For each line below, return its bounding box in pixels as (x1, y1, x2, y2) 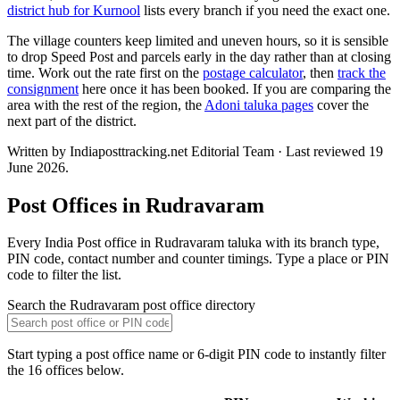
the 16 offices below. (7, 362, 124, 379)
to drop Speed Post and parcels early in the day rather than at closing (7, 48, 391, 64)
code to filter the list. (7, 267, 121, 283)
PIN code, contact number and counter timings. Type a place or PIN (7, 251, 389, 267)
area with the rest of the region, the (7, 96, 204, 112)
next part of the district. (7, 112, 137, 129)
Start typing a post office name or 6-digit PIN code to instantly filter (7, 346, 386, 362)
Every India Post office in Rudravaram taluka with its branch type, (7, 235, 379, 251)
